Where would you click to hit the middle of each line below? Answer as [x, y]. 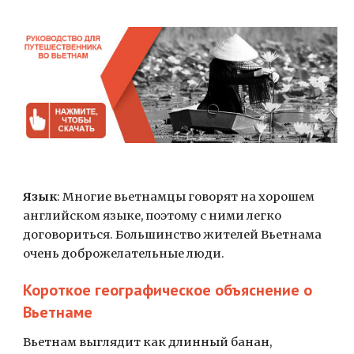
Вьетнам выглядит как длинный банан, [148, 342]
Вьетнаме [58, 312]
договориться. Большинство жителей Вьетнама [173, 235]
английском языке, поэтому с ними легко [153, 216]
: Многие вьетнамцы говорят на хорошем [186, 197]
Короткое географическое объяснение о [168, 290]
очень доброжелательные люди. [124, 254]
